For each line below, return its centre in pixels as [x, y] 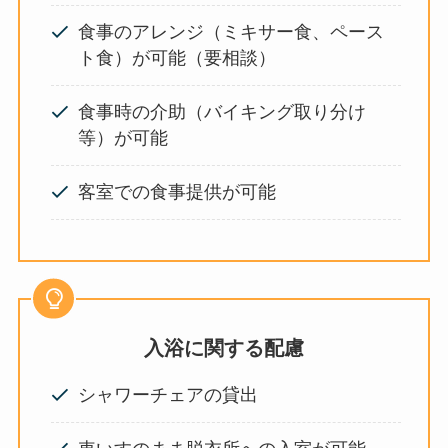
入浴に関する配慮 [224, 348]
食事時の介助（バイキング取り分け [222, 112]
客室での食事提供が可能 [177, 192]
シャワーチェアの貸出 [168, 395]
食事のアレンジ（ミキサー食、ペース [231, 32]
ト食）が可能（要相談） [177, 58]
